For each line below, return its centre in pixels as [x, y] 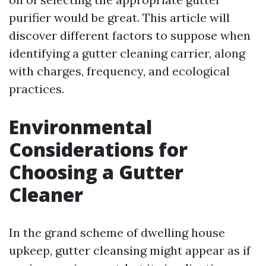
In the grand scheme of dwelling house [117, 232]
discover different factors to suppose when [130, 35]
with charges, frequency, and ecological [119, 71]
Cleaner [46, 194]
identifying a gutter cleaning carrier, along [127, 53]
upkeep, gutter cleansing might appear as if [130, 250]
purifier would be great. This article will [119, 18]
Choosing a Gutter [96, 172]
